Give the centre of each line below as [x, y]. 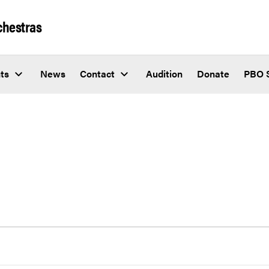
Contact [97, 74]
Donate [213, 74]
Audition [164, 74]
